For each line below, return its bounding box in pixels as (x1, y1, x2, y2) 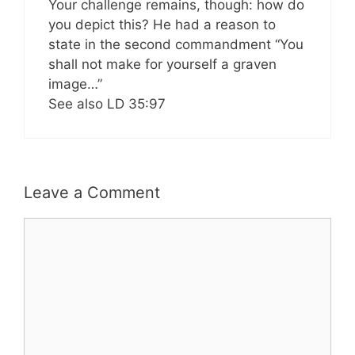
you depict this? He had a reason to (48, 17, 276, 33)
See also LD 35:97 (48, 96, 166, 113)
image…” (48, 76, 102, 93)
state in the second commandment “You (48, 36, 303, 53)
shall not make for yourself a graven (48, 56, 277, 73)
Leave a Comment (24, 182, 160, 202)
